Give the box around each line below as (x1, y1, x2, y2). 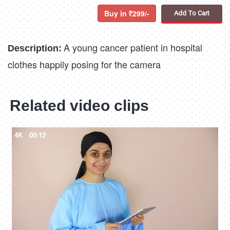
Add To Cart (174, 9, 209, 17)
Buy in (104, 8, 129, 19)
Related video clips (10, 97, 149, 114)
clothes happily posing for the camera (8, 57, 161, 71)
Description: (8, 43, 62, 54)
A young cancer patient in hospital (64, 41, 202, 54)
